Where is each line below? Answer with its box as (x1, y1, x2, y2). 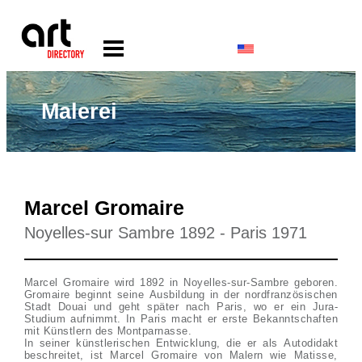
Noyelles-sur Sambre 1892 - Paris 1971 (23, 224, 307, 242)
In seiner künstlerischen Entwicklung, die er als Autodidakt (23, 337, 339, 349)
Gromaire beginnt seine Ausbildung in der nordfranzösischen (23, 288, 338, 301)
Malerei (41, 99, 118, 124)
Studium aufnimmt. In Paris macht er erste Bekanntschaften (23, 313, 339, 325)
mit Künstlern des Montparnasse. (23, 325, 196, 337)
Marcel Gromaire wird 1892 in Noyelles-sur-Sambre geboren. (23, 276, 339, 288)
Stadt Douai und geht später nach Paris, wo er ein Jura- (23, 301, 339, 313)
